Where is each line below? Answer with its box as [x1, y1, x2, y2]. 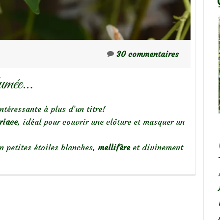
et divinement [130, 142, 183, 152]
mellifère [98, 142, 130, 152]
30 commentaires [116, 49, 179, 59]
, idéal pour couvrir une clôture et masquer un [18, 116, 185, 127]
